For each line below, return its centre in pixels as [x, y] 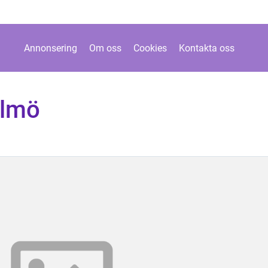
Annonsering [50, 48]
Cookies [150, 48]
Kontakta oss [206, 48]
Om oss [105, 48]
